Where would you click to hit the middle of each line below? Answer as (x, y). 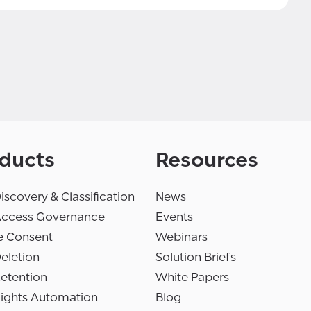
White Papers (192, 278)
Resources (207, 160)
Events (174, 217)
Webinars (182, 237)
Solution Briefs (196, 258)
